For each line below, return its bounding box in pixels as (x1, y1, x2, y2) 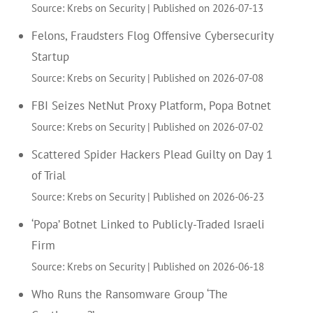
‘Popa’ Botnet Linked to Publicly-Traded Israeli (31, 216, 265, 232)
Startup (31, 48, 69, 64)
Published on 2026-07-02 (152, 119, 263, 133)
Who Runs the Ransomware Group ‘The (31, 286, 228, 302)
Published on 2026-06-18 (152, 259, 264, 273)
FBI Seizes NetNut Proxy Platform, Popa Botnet (31, 97, 271, 113)
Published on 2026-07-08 (152, 70, 263, 85)
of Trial (31, 167, 66, 183)
